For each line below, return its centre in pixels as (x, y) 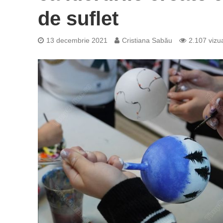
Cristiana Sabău (147, 40)
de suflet (78, 18)
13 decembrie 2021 (77, 40)
